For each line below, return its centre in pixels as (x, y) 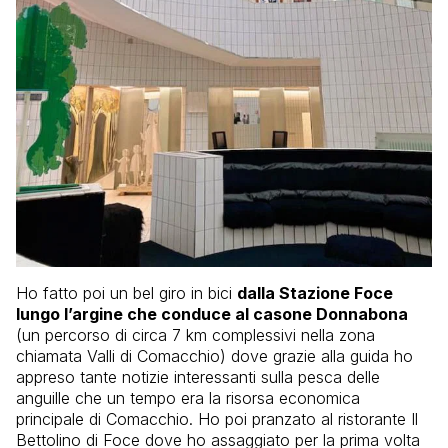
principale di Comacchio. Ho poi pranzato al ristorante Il (217, 418)
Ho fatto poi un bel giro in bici (126, 292)
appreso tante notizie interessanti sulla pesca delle (198, 376)
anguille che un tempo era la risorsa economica (188, 397)
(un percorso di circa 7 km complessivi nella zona (195, 334)
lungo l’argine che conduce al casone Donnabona (212, 313)
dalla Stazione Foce (315, 292)
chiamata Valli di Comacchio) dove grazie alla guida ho (214, 355)
